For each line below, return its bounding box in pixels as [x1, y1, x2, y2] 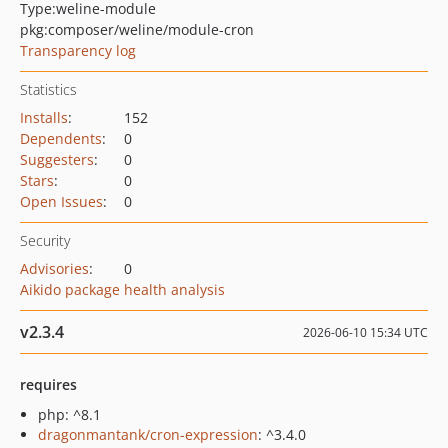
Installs [20, 108, 68, 127]
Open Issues [20, 192, 103, 211]
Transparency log [20, 41, 136, 60]
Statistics [20, 80, 77, 99]
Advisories [20, 259, 89, 278]
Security [20, 231, 70, 250]
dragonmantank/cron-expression [38, 425, 258, 444]
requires [20, 375, 77, 394]
